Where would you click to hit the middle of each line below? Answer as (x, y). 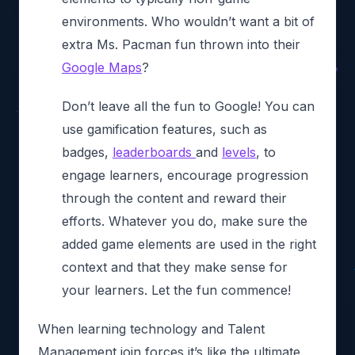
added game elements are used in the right (189, 244)
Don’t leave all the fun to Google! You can (188, 106)
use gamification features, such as (164, 129)
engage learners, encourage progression (185, 175)
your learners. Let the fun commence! (176, 290)
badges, (87, 152)
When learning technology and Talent (151, 328)
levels (239, 152)
